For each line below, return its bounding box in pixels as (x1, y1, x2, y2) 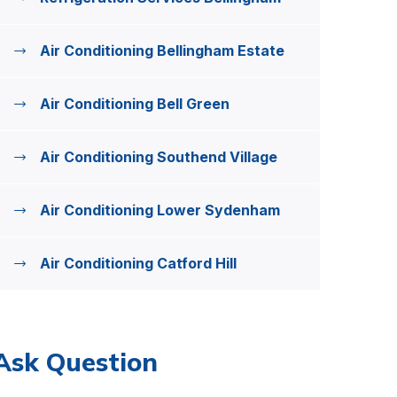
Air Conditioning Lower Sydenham (40, 201, 280, 219)
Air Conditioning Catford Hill (40, 254, 237, 272)
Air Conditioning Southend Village (40, 148, 277, 166)
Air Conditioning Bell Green (40, 95, 230, 113)
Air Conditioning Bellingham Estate (40, 42, 284, 59)
